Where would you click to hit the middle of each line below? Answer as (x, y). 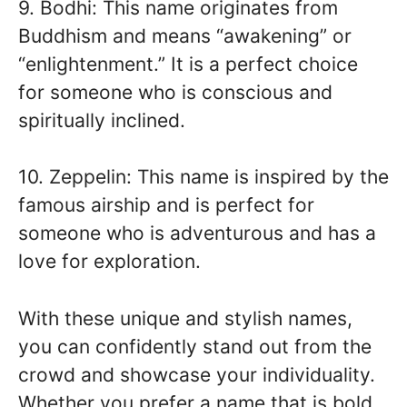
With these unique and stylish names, (185, 318)
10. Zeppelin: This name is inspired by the (203, 177)
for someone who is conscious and (175, 92)
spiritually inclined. (102, 120)
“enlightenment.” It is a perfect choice (188, 64)
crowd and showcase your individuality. (197, 374)
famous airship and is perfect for (166, 205)
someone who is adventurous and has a (197, 233)
